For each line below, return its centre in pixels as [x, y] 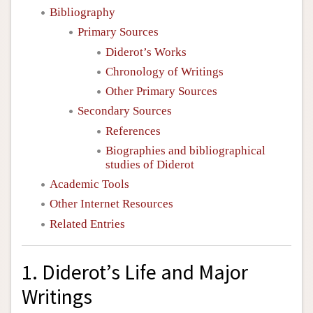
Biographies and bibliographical [185, 150]
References [133, 131]
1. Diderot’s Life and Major [135, 272]
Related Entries [87, 224]
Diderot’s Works [146, 52]
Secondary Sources [125, 111]
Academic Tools [89, 184]
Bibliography [82, 12]
